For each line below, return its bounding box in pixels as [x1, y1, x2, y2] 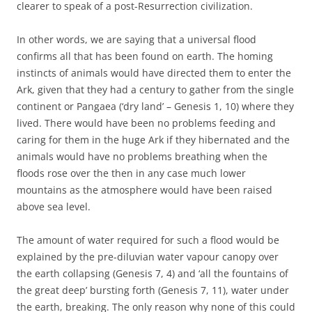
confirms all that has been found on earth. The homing [17, 49, 273, 63]
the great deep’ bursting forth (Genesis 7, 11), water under [17, 283, 289, 297]
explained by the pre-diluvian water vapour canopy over [17, 249, 279, 263]
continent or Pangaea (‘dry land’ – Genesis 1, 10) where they [17, 99, 294, 113]
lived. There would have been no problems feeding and [17, 116, 276, 130]
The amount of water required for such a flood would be [17, 233, 279, 247]
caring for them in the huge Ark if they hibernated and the [17, 132, 290, 146]
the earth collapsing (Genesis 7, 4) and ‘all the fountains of [17, 266, 288, 280]
